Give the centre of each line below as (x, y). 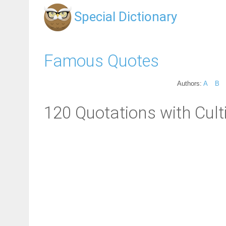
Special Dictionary (126, 17)
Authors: (190, 83)
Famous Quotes (101, 61)
